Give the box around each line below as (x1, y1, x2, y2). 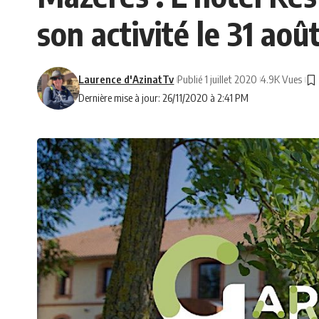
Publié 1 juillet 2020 (177, 73, 258, 86)
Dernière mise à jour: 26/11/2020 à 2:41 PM (78, 91, 249, 105)
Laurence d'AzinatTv (78, 73, 174, 86)
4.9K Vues (261, 73, 303, 86)
